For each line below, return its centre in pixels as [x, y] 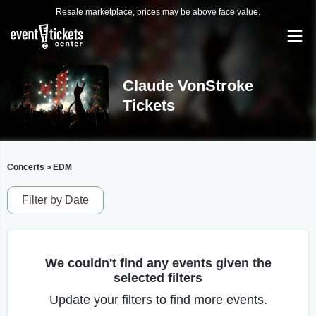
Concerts [26, 167]
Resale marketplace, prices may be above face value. [158, 12]
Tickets [148, 105]
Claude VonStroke [188, 86]
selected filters [158, 278]
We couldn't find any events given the [158, 263]
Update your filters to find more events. [158, 300]
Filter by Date [55, 200]
